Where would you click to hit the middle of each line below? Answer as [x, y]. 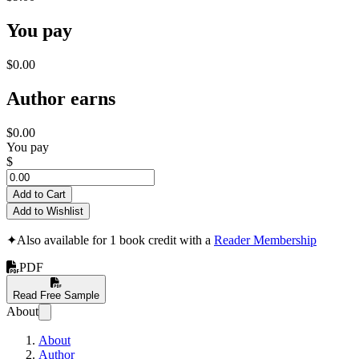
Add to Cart [39, 194]
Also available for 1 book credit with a [115, 240]
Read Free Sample [56, 295]
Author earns [61, 98]
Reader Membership [265, 240]
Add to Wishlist [48, 211]
